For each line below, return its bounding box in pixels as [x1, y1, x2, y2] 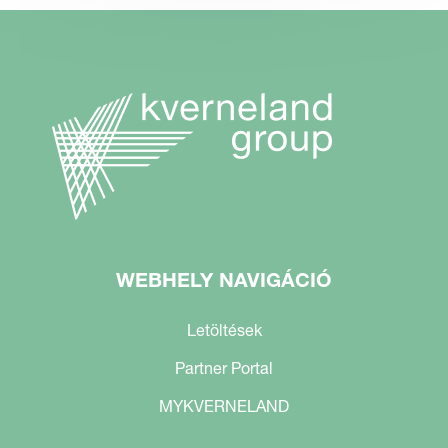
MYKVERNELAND [159, 396, 289, 416]
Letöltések [186, 320, 262, 340]
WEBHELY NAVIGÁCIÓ [116, 268, 332, 292]
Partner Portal [175, 358, 273, 378]
